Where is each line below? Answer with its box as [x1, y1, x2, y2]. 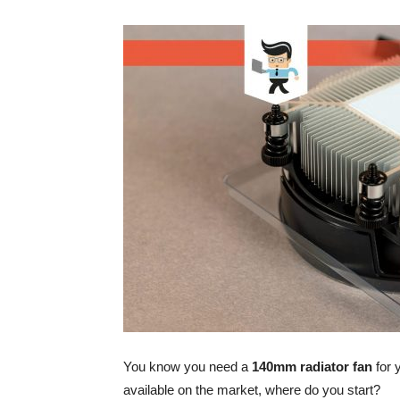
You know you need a [123, 359, 252, 374]
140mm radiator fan [252, 359, 372, 374]
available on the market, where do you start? [123, 382, 380, 397]
